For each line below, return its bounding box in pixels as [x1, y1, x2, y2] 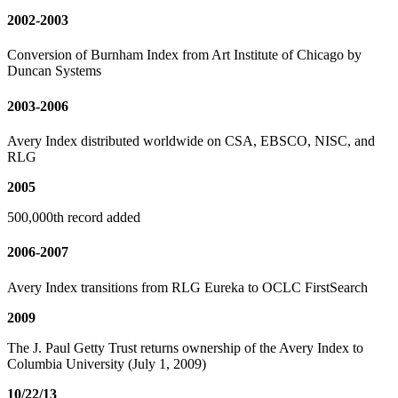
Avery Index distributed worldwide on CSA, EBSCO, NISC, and [7, 133, 375, 148]
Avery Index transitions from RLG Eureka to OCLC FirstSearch [7, 279, 368, 295]
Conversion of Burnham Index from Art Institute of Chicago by [7, 47, 362, 63]
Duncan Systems [7, 63, 101, 79]
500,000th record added [7, 210, 140, 225]
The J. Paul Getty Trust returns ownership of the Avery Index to [7, 339, 363, 355]
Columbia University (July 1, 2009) [7, 355, 206, 371]
